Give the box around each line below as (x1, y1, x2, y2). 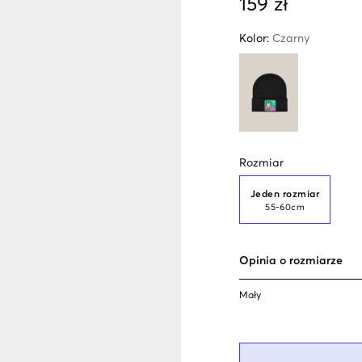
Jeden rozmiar (250, 190, 320, 200)
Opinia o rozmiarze (239, 255, 343, 267)
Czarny (272, 33, 309, 44)
